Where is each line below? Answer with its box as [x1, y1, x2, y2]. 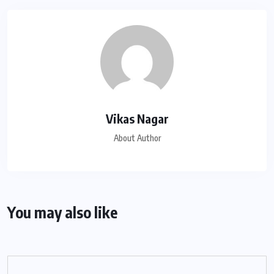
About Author [113, 133, 161, 144]
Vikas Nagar [105, 111, 169, 127]
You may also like [7, 202, 117, 223]
